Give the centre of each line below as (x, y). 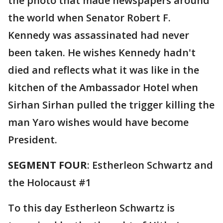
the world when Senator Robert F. (89, 18)
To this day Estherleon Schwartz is (91, 208)
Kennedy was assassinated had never (99, 35)
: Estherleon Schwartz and (150, 165)
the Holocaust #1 (50, 182)
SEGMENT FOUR (48, 165)
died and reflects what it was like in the (104, 70)
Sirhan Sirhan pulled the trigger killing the (111, 105)
